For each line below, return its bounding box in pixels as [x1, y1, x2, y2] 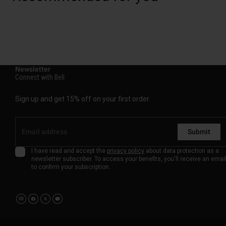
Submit [188, 127, 210, 136]
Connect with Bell [15, 73, 65, 81]
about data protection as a [144, 147, 219, 154]
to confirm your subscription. [31, 163, 110, 171]
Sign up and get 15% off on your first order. [15, 94, 150, 103]
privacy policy [107, 147, 144, 154]
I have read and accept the [31, 147, 107, 154]
